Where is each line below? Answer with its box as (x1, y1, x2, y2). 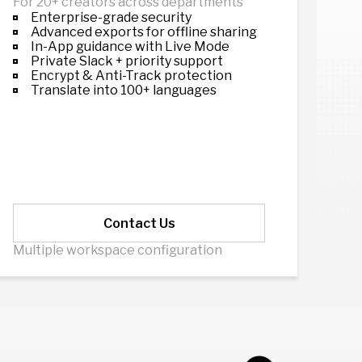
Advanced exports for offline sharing (31, 24, 257, 40)
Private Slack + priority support (31, 53, 223, 69)
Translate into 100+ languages (31, 82, 217, 98)
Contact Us (103, 215, 175, 231)
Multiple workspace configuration (13, 242, 222, 258)
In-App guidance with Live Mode (31, 39, 229, 54)
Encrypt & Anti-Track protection (31, 68, 232, 83)
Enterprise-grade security (31, 10, 192, 25)
